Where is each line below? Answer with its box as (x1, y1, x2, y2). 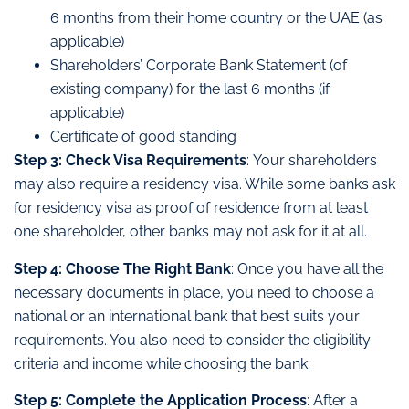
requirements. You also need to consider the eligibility (14, 330, 371, 349)
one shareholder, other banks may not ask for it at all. (14, 223, 367, 241)
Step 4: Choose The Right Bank (14, 259, 231, 278)
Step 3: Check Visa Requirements (14, 152, 246, 170)
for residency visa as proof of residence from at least (14, 199, 368, 217)
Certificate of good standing (50, 128, 236, 146)
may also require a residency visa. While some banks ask (14, 175, 395, 194)
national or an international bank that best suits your (14, 307, 360, 325)
